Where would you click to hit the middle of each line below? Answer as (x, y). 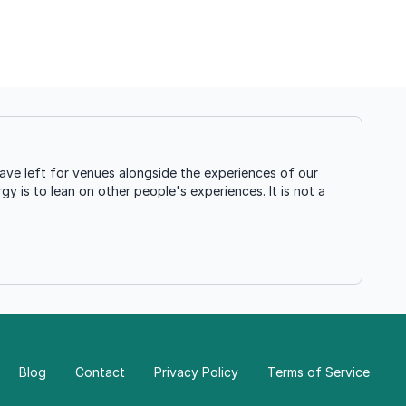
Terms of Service (319, 372)
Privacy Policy (196, 372)
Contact (100, 372)
